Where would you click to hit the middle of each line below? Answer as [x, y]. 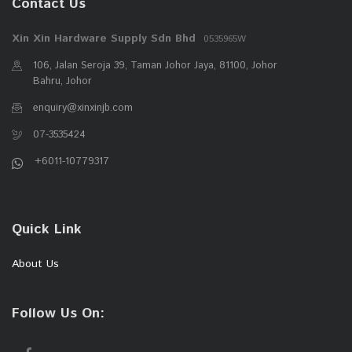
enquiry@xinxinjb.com [83, 108]
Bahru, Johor [62, 81]
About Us [35, 264]
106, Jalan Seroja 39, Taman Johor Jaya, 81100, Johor [155, 65]
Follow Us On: [58, 314]
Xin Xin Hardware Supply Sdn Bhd [104, 38]
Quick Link [47, 230]
